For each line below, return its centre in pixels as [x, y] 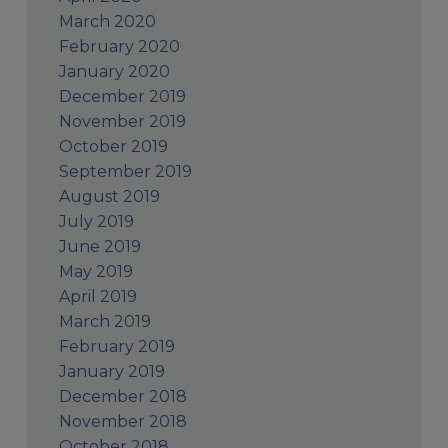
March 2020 [107, 21]
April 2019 [97, 296]
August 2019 [109, 196]
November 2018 [122, 421]
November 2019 [122, 121]
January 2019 [111, 371]
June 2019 [99, 246]
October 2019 [113, 146]
